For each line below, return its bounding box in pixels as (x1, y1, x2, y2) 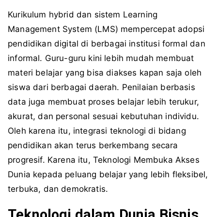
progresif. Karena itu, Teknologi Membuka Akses (8, 155, 200, 165)
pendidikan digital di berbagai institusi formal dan (8, 39, 205, 49)
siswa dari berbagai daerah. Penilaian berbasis (8, 82, 195, 93)
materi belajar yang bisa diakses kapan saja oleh (8, 68, 202, 78)
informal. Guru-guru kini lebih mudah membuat (8, 53, 194, 63)
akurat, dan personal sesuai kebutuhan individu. (8, 111, 199, 122)
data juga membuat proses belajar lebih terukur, (8, 97, 199, 107)
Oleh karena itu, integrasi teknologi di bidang (8, 126, 186, 136)
